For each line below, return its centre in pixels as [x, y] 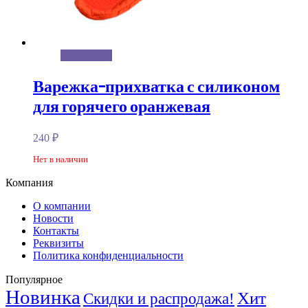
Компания [29, 182]
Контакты [56, 230]
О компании [62, 206]
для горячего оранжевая [122, 106]
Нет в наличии [60, 159]
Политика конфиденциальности [108, 255]
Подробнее [86, 55]
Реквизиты [58, 243]
